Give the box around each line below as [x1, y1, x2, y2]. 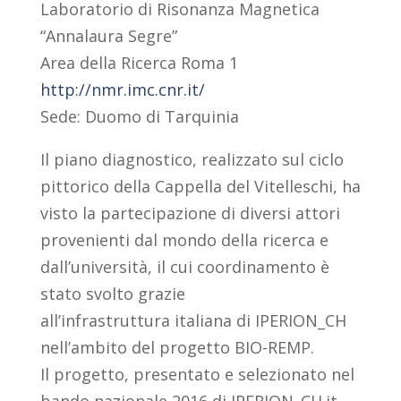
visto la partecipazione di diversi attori [39, 202, 340, 225]
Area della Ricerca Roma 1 [39, 52, 238, 74]
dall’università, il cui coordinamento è [39, 256, 329, 278]
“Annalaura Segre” [39, 25, 177, 47]
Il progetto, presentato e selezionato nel [39, 363, 354, 386]
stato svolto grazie [39, 283, 185, 305]
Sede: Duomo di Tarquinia [39, 106, 239, 128]
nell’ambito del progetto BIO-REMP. [39, 337, 314, 359]
